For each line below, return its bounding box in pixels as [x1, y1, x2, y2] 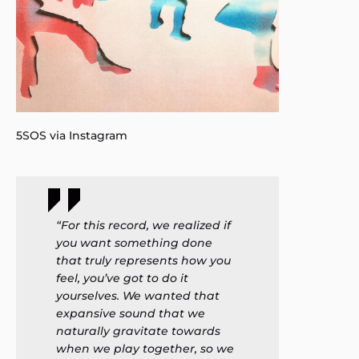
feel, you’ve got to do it [56, 271, 188, 285]
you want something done [56, 236, 212, 250]
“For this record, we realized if [56, 218, 231, 232]
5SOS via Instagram [16, 128, 127, 143]
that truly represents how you [56, 253, 231, 268]
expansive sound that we [56, 306, 205, 321]
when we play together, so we [56, 341, 234, 356]
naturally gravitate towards [56, 324, 220, 338]
